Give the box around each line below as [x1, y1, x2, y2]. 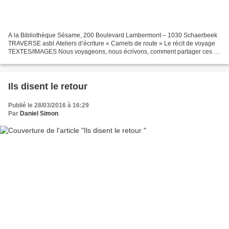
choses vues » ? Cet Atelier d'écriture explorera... [8, 56, 144, 63]
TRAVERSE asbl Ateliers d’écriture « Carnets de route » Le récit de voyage [8, 39, 215, 47]
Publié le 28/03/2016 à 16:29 [8, 101, 89, 109]
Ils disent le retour [8, 81, 87, 91]
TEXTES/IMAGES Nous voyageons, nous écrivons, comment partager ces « [8, 48, 217, 55]
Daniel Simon [20, 109, 58, 117]
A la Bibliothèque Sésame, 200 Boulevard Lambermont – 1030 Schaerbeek [8, 31, 217, 39]
